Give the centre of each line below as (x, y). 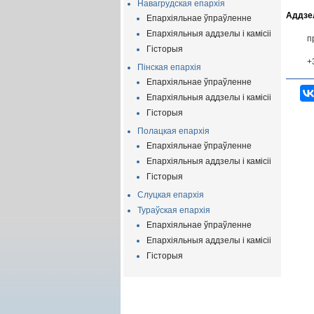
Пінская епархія (169, 67)
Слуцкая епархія (171, 195)
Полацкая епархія (173, 131)
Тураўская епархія (174, 210)
